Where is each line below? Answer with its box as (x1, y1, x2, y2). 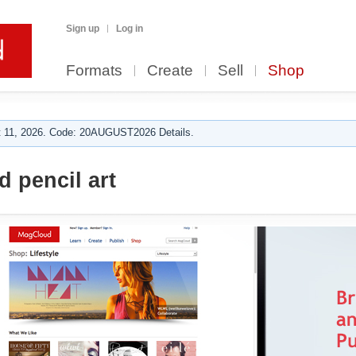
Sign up (66, 23, 99, 34)
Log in (116, 23, 143, 34)
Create (147, 62, 193, 79)
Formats (66, 62, 122, 79)
